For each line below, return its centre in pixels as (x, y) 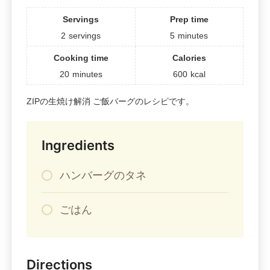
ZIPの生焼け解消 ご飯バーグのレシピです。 (110, 102)
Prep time (189, 20)
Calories (189, 58)
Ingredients (78, 146)
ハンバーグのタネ (103, 176)
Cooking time (81, 58)
